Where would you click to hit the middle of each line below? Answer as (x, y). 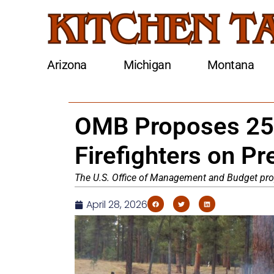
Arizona (67, 65)
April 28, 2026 (117, 205)
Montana (231, 65)
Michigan (147, 65)
